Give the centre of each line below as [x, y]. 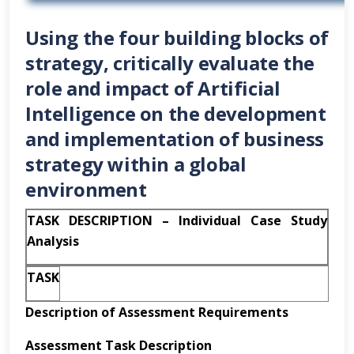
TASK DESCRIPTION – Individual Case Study [177, 220]
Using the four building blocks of [177, 38]
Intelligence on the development [176, 113]
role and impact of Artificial [153, 88]
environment [86, 189]
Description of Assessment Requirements [157, 312]
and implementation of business [175, 139]
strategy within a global [136, 164]
